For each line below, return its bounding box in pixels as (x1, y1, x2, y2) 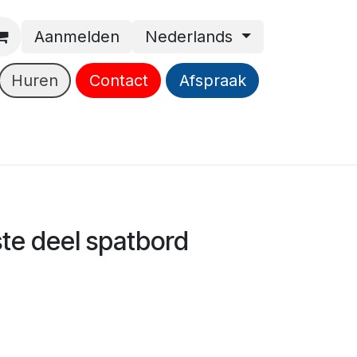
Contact (88, 71, 148, 90)
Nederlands (144, 27, 233, 47)
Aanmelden (33, 27, 120, 47)
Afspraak (178, 71, 246, 90)
